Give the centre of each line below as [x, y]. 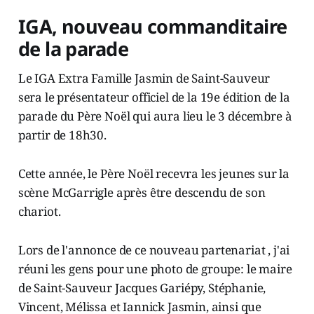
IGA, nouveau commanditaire [152, 27]
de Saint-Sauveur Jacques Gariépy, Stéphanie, [142, 288]
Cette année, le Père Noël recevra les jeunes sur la [154, 174]
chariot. [39, 212]
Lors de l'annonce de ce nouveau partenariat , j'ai [154, 250]
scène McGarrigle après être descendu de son [142, 193]
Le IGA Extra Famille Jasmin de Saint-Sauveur [144, 78]
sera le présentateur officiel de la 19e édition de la [154, 97]
